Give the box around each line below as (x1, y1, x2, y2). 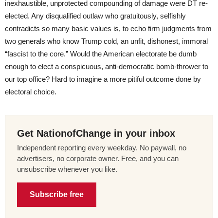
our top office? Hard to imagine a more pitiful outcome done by (5, 74, 201, 83)
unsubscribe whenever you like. (17, 164, 117, 173)
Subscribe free (30, 190, 84, 199)
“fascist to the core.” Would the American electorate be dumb (5, 49, 197, 58)
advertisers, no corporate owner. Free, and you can (17, 154, 179, 163)
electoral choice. (5, 87, 58, 96)
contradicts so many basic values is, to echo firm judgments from (5, 24, 212, 33)
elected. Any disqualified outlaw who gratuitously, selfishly (5, 11, 186, 20)
